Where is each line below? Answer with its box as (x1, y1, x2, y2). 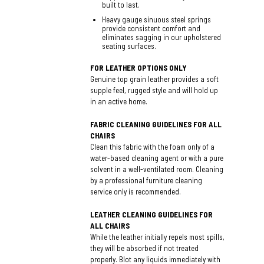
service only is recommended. (90, 186, 181, 196)
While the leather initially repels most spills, (90, 232, 225, 242)
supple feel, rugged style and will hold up (90, 85, 219, 95)
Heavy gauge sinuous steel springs (102, 14, 212, 24)
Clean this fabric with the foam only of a (90, 141, 215, 151)
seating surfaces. (102, 41, 157, 51)
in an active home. (90, 96, 148, 106)
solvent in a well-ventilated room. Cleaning (90, 164, 224, 174)
